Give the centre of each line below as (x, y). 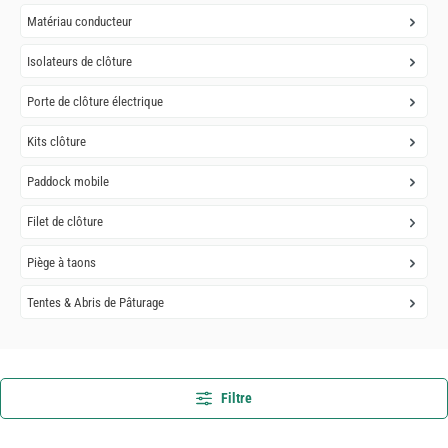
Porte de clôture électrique (95, 101)
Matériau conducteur (80, 21)
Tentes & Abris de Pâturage (96, 302)
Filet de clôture (65, 222)
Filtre (234, 398)
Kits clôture (57, 142)
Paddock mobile (68, 182)
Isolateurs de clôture (80, 61)
